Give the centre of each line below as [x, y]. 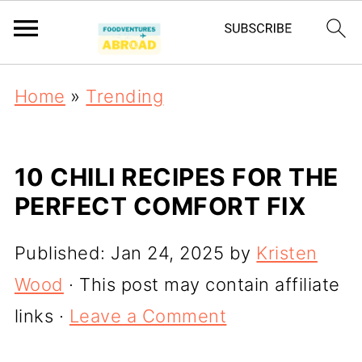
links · [42, 316]
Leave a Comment [148, 316]
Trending [125, 96]
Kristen [287, 253]
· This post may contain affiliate [202, 284]
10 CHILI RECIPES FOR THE [176, 177]
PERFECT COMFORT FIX [160, 206]
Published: [63, 253]
